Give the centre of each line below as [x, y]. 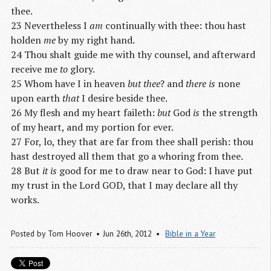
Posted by [29, 233]
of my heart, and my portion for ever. [92, 127]
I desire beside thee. [123, 98]
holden [27, 40]
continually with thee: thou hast [175, 25]
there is [201, 83]
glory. [81, 69]
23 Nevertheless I [50, 25]
